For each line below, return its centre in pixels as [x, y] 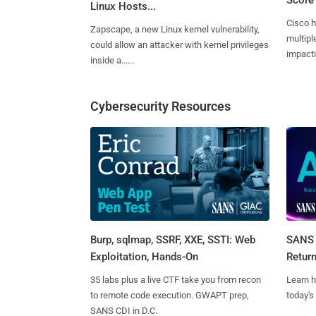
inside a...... [112, 61]
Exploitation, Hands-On [144, 256]
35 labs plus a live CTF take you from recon [176, 279]
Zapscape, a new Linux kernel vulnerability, [175, 30]
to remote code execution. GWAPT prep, [170, 295]
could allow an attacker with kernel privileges [180, 45]
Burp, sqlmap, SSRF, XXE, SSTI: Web [173, 239]
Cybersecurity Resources [160, 107]
